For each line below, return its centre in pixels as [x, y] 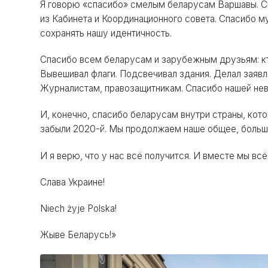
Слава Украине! [73, 182]
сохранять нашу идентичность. [106, 33]
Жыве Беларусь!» [78, 234]
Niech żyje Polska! [79, 208]
